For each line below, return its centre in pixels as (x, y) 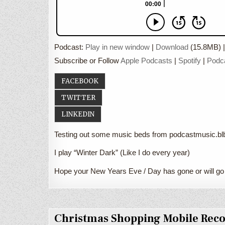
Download (172, 47)
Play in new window (118, 47)
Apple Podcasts (146, 61)
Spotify (190, 61)
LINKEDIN (78, 114)
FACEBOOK (80, 81)
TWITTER (78, 97)
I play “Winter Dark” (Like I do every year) (122, 153)
